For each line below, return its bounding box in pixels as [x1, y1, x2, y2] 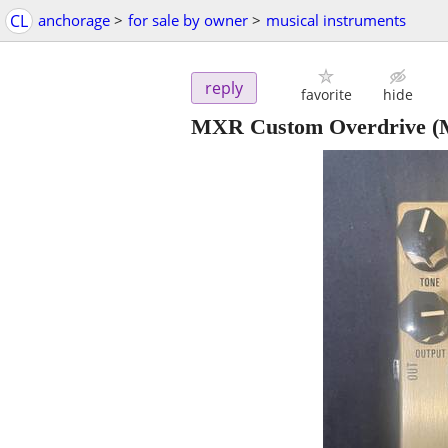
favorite [300, 85, 352, 105]
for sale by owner [128, 10, 248, 30]
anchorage [38, 10, 110, 30]
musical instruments [266, 10, 406, 30]
